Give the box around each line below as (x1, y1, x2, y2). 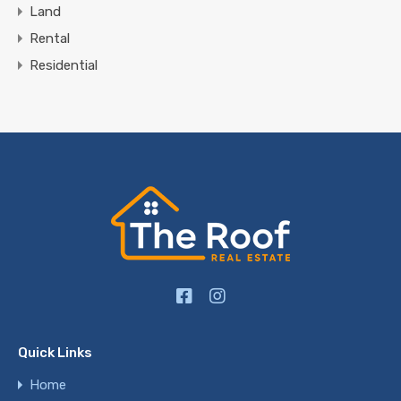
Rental (30, 30, 70, 47)
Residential (30, 56, 98, 73)
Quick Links (18, 345, 92, 361)
